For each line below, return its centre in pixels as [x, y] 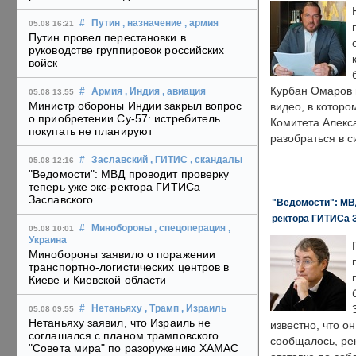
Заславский [120, 160]
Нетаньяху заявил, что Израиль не [120, 323]
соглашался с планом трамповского [124, 336]
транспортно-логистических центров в [129, 267]
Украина [48, 240]
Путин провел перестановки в [107, 38]
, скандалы [216, 160]
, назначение [152, 23]
